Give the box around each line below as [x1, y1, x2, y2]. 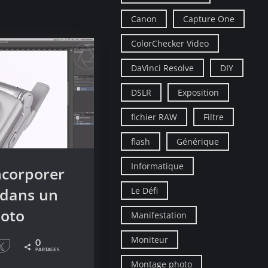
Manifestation [131, 209, 187, 221]
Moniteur [131, 233, 169, 245]
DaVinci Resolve [131, 62, 194, 74]
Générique [176, 135, 220, 147]
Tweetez [11, 243, 34, 249]
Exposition [178, 86, 220, 98]
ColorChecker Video [131, 37, 209, 49]
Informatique [131, 160, 184, 172]
